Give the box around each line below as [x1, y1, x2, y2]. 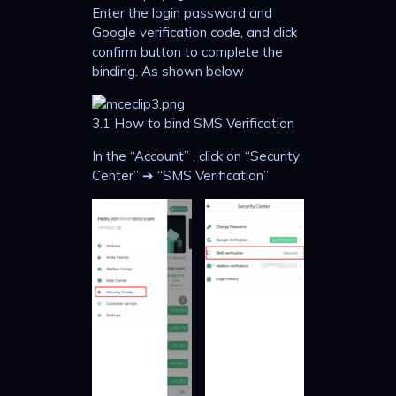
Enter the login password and [92, 4, 272, 22]
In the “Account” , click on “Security [92, 148, 300, 165]
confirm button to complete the [92, 43, 283, 61]
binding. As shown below [92, 63, 244, 80]
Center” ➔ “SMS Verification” [92, 167, 269, 185]
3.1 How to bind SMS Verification [92, 115, 294, 133]
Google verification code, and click [92, 24, 297, 42]
